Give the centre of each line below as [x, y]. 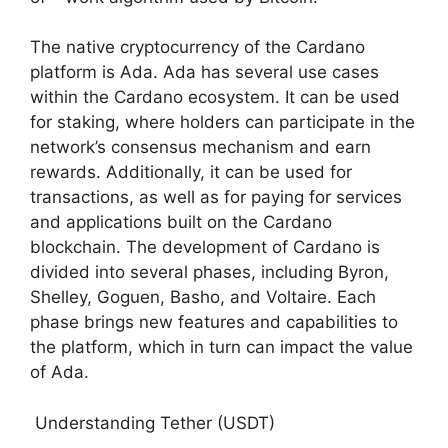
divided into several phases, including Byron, [209, 272]
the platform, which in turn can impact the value [221, 347]
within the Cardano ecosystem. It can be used [215, 97]
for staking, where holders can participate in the [222, 122]
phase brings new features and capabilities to [214, 322]
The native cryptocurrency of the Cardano [197, 47]
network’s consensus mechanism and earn [200, 147]
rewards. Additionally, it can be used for [191, 172]
